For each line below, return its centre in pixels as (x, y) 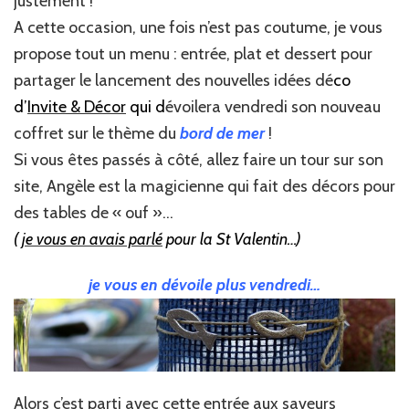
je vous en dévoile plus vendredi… (204, 285)
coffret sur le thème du (97, 134)
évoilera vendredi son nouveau (273, 107)
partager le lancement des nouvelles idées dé (173, 81)
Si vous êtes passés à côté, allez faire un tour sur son (199, 160)
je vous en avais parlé (92, 240)
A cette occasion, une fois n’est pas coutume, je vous (198, 28)
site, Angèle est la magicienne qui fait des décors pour (204, 187)
